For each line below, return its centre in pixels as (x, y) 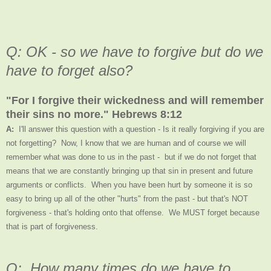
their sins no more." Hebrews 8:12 (94, 114)
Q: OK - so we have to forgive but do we (135, 51)
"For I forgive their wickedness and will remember (135, 100)
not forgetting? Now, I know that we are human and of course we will (126, 143)
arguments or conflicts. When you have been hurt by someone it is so (129, 184)
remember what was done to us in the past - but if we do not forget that (131, 157)
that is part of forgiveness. (52, 226)
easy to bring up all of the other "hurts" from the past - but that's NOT (127, 198)
